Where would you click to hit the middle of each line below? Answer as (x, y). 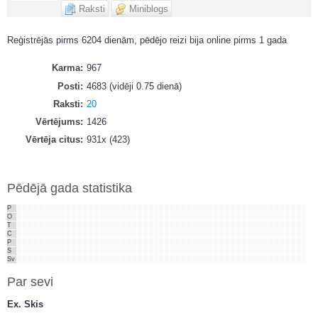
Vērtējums (57, 121)
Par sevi (30, 281)
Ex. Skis (25, 304)
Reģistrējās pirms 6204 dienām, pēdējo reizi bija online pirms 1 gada (147, 40)
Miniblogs (149, 9)
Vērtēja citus (53, 140)
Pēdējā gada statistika (70, 188)
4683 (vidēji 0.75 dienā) (134, 86)
